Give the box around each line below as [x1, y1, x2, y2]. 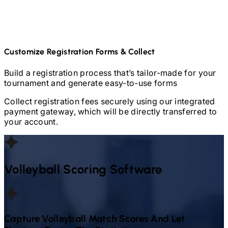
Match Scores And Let [88, 213, 185, 225]
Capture [4, 213, 40, 225]
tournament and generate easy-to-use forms [4, 77, 178, 88]
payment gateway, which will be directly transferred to [4, 106, 217, 117]
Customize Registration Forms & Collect [4, 47, 155, 57]
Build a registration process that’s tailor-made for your [4, 67, 216, 78]
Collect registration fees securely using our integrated [4, 96, 215, 106]
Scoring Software [63, 161, 162, 177]
